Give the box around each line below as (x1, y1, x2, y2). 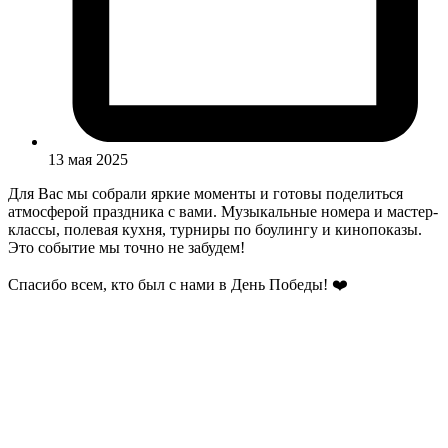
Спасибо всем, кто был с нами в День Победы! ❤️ (8, 275, 348, 293)
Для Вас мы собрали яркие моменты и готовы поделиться (8, 184, 403, 202)
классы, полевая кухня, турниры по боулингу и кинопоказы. (8, 220, 422, 238)
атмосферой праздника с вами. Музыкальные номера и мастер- (8, 202, 438, 220)
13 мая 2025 (48, 150, 128, 168)
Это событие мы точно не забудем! (8, 238, 245, 256)
